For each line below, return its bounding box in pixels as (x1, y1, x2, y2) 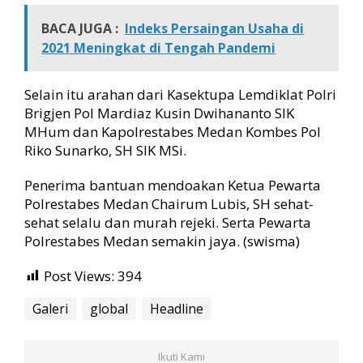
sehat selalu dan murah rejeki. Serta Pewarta (24, 213, 311, 232)
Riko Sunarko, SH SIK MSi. (24, 141, 186, 160)
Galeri (32, 300, 68, 318)
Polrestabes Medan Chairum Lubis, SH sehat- (24, 194, 314, 213)
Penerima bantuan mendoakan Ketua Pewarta (24, 176, 321, 194)
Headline (150, 300, 203, 318)
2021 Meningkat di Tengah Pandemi (41, 39, 275, 57)
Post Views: (44, 267, 114, 285)
